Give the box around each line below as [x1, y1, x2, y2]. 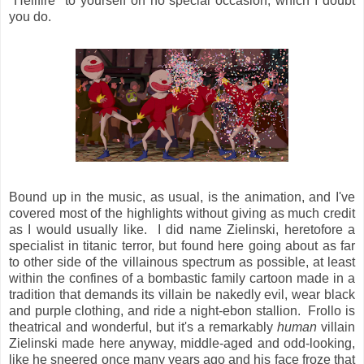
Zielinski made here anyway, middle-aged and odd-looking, [9, 336, 355, 350]
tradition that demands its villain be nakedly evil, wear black [9, 287, 355, 301]
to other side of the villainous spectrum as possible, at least [9, 254, 355, 269]
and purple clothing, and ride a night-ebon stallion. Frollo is [9, 303, 355, 318]
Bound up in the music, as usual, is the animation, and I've [9, 189, 355, 204]
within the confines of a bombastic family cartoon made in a [9, 271, 355, 285]
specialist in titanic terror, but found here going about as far [9, 238, 355, 253]
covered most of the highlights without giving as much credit [9, 206, 355, 220]
